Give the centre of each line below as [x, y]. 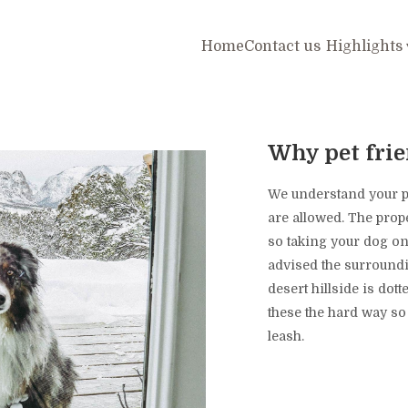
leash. [288, 336]
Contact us [283, 46]
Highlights [365, 46]
